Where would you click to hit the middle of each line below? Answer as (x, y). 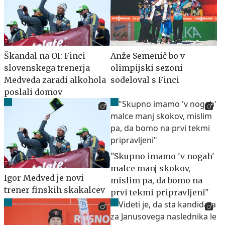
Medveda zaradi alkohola (55, 80)
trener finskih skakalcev (54, 190)
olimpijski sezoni (147, 68)
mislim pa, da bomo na (156, 180)
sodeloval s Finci (145, 80)
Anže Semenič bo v (148, 55)
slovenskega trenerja (47, 68)
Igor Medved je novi (44, 178)
